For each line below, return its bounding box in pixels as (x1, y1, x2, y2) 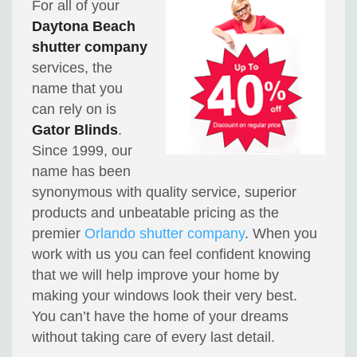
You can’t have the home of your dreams (32, 308, 289, 325)
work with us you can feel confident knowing (32, 246, 312, 263)
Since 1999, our (32, 143, 133, 159)
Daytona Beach (32, 18, 136, 35)
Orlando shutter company (84, 226, 245, 242)
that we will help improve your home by (32, 267, 280, 284)
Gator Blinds (32, 122, 119, 139)
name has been (32, 163, 131, 180)
